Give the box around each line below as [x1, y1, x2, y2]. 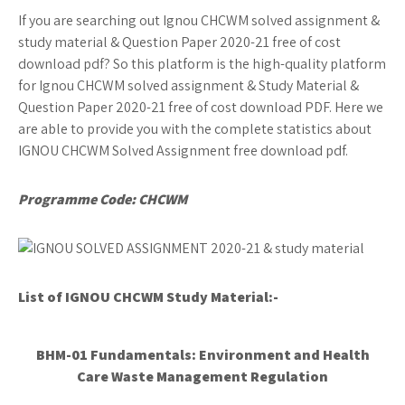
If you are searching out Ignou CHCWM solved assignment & [18, 11, 380, 30]
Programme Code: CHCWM [18, 190, 187, 209]
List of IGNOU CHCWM [18, 287, 166, 306]
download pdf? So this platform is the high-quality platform [18, 54, 386, 73]
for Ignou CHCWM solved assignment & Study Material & [18, 76, 359, 95]
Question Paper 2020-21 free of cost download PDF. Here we [18, 98, 383, 117]
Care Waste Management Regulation [77, 367, 328, 386]
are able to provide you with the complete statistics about [18, 119, 372, 138]
